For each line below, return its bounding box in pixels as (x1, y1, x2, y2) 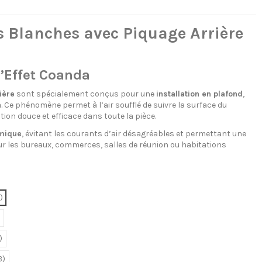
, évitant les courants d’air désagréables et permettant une (21, 128, 246, 139)
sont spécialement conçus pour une (14, 88, 156, 99)
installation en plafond (156, 88, 243, 99)
